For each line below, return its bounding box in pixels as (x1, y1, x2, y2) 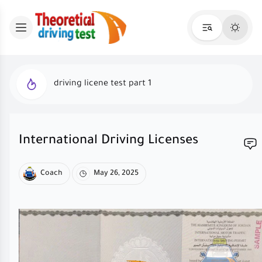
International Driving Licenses (19, 135, 198, 149)
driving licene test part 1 (54, 80, 151, 89)
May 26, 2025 (94, 170, 139, 178)
